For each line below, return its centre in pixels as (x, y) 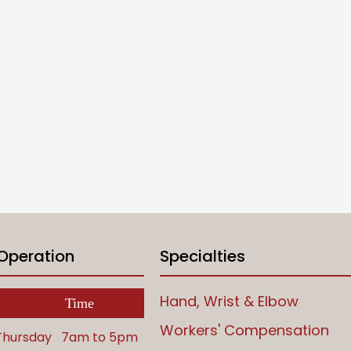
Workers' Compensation (244, 330)
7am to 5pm (99, 337)
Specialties (202, 256)
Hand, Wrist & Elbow (229, 301)
